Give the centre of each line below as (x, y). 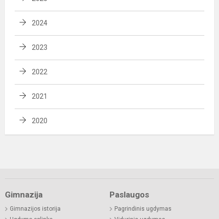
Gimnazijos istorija (35, 208)
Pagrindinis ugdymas (143, 208)
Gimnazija (24, 194)
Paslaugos (129, 194)
